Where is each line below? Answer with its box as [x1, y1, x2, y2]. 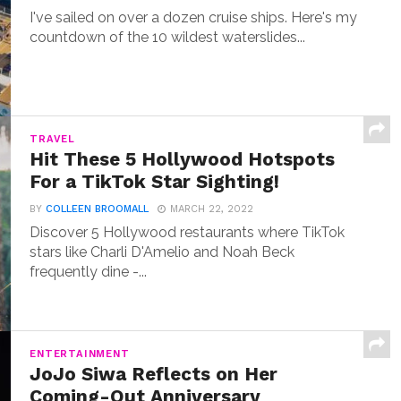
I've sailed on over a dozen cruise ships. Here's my [30, 9, 358, 26]
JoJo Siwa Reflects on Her [30, 363, 278, 385]
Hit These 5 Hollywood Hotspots [30, 149, 336, 170]
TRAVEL [30, 133, 75, 145]
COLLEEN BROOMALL [46, 203, 149, 215]
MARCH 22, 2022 [170, 203, 254, 215]
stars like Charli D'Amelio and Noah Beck [30, 243, 295, 260]
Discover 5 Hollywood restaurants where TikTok [30, 224, 346, 241]
